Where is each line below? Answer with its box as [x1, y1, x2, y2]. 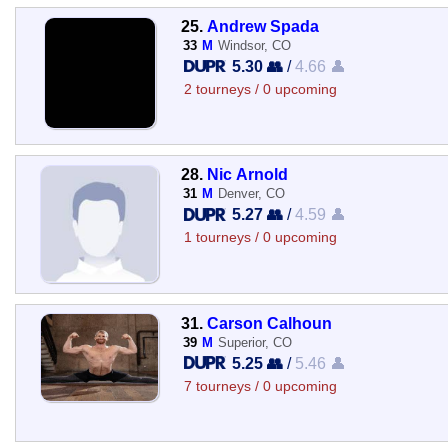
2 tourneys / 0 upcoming [183, 82, 337, 97]
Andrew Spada [206, 17, 319, 35]
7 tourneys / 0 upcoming [183, 378, 337, 394]
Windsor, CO [217, 38, 291, 53]
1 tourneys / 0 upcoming [183, 230, 337, 246]
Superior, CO [217, 334, 292, 350]
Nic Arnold [206, 165, 288, 184]
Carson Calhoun [206, 313, 332, 332]
